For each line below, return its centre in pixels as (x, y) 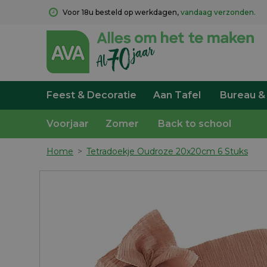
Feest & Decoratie (91, 95)
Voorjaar (68, 124)
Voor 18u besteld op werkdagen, (122, 12)
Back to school (195, 124)
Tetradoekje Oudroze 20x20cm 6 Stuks (167, 151)
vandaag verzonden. (218, 12)
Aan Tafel (177, 95)
